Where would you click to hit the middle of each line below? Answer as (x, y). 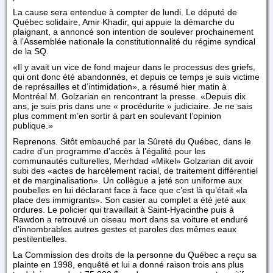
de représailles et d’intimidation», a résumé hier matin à (120, 87)
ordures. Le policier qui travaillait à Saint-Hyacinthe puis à (123, 210)
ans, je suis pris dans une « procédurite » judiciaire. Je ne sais (133, 106)
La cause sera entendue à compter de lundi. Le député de (125, 12)
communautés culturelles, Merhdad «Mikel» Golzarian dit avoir (133, 161)
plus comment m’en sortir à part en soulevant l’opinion (117, 116)
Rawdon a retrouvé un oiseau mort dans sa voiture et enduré (130, 219)
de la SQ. (31, 51)
